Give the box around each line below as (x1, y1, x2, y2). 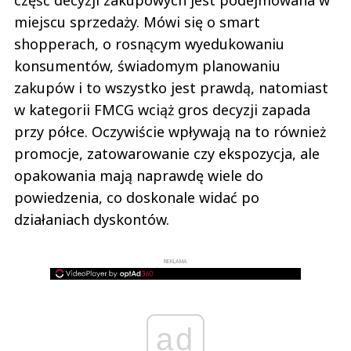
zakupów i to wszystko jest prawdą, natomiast (14, 78, 328, 97)
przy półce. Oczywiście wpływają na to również (14, 121, 326, 141)
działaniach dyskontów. (14, 209, 169, 229)
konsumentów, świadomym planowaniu (14, 56, 280, 75)
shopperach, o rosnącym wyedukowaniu (14, 34, 284, 53)
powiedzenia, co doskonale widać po (14, 187, 259, 207)
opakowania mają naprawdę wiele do (14, 165, 263, 185)
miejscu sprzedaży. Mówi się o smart (14, 12, 260, 31)
